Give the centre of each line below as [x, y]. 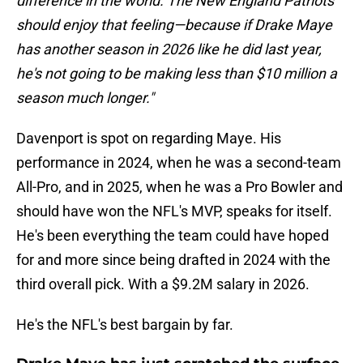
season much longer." [85, 98]
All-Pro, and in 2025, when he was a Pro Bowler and [179, 187]
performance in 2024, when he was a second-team [179, 163]
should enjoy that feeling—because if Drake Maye [174, 25]
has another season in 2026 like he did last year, [169, 49]
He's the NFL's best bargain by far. [125, 325]
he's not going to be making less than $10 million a [177, 74]
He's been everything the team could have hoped [173, 236]
